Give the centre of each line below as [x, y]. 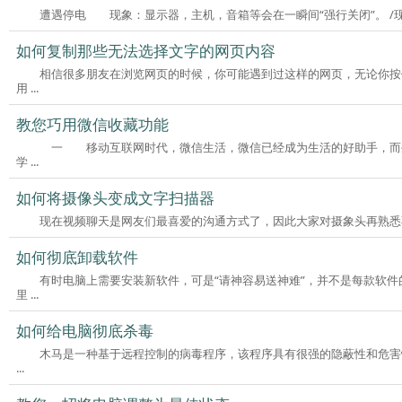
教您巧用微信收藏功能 [93, 124]
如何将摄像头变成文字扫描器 [116, 197]
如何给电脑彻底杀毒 [85, 330]
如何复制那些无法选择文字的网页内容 [146, 50]
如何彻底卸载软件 [78, 257]
